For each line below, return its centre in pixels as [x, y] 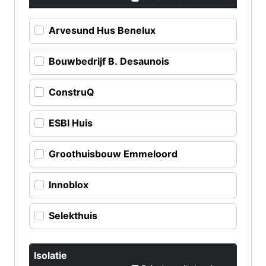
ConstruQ [72, 92]
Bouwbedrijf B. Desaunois [109, 61]
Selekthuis [73, 216]
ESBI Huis [71, 123]
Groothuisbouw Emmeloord [113, 154]
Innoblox [69, 185]
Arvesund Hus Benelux [102, 31]
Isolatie [50, 256]
